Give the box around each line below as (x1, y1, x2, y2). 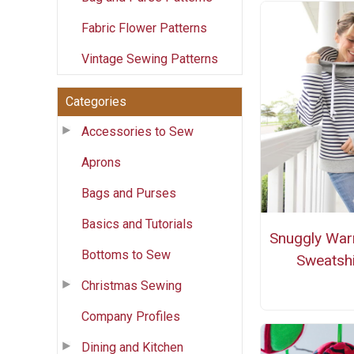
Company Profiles (81, 308, 180, 324)
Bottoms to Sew (81, 247, 171, 262)
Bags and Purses (81, 185, 176, 201)
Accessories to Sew (81, 123, 194, 139)
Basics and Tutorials (81, 216, 193, 232)
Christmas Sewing (81, 277, 182, 293)
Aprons (81, 154, 121, 170)
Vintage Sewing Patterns (81, 51, 218, 66)
